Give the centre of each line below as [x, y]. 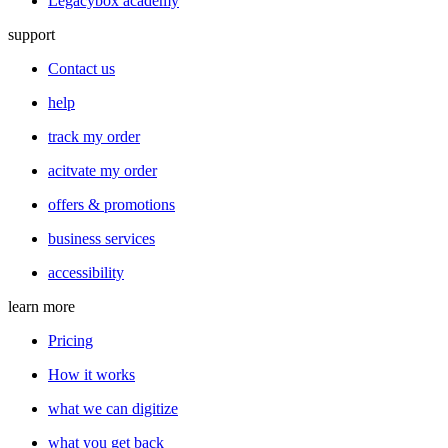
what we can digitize [113, 409]
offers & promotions [111, 205]
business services [101, 239]
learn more [41, 307]
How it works [91, 375]
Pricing [70, 341]
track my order [94, 137]
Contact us [81, 69]
